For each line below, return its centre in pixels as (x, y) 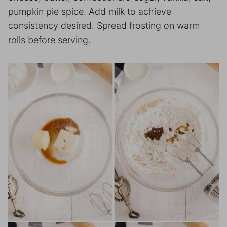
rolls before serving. (49, 40)
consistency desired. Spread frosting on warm (104, 26)
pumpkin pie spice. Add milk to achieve (90, 12)
